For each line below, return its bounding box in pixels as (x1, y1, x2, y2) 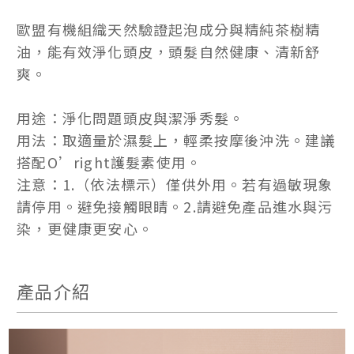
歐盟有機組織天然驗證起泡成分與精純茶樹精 (17, 19, 321, 40)
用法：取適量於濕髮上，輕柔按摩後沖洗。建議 (17, 130, 336, 151)
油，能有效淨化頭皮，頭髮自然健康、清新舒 (17, 41, 321, 62)
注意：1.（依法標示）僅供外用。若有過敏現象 (17, 174, 333, 195)
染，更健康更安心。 (17, 218, 154, 239)
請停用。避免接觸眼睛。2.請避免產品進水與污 (17, 196, 333, 217)
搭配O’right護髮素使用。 (17, 152, 202, 173)
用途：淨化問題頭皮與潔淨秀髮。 (17, 107, 245, 129)
